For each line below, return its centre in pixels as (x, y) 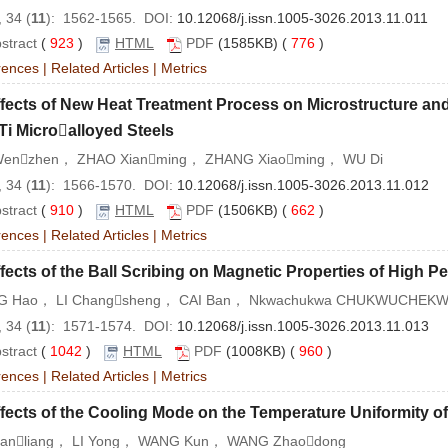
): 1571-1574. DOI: (111, 326)
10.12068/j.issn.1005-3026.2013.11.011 (302, 18)
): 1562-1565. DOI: (111, 18)
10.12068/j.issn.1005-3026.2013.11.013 (303, 326)
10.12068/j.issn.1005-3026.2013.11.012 (303, 185)
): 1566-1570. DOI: (111, 185)
